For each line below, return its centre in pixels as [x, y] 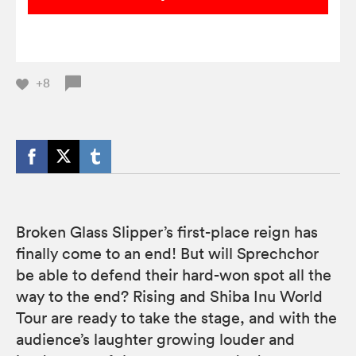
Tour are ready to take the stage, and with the [176, 317]
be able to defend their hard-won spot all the [174, 275]
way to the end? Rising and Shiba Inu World [169, 296]
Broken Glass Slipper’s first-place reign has [167, 232]
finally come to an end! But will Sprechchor [167, 253]
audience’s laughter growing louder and [155, 339]
